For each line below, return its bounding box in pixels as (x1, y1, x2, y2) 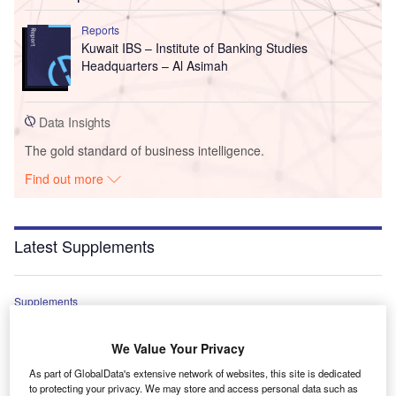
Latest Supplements (14, 233, 155, 257)
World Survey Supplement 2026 (14, 313, 239, 337)
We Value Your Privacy (110, 339, 245, 357)
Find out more (25, 169, 108, 187)
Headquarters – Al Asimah (80, 56, 228, 74)
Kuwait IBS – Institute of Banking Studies (80, 38, 308, 57)
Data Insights (35, 112, 111, 131)
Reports (80, 21, 119, 37)
